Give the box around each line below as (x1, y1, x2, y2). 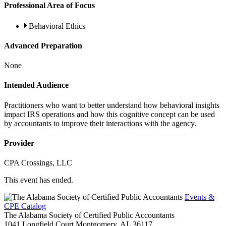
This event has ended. (4, 176, 73, 185)
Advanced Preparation (4, 41, 82, 50)
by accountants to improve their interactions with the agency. (4, 119, 196, 128)
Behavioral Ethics (29, 21, 85, 30)
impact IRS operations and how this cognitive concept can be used (4, 109, 215, 119)
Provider (4, 138, 34, 147)
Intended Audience (4, 81, 69, 90)
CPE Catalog (4, 202, 46, 211)
